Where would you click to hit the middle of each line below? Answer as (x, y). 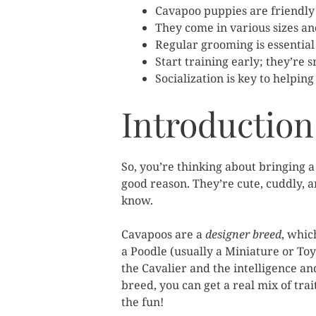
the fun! (142, 302)
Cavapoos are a (163, 234)
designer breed (243, 234)
